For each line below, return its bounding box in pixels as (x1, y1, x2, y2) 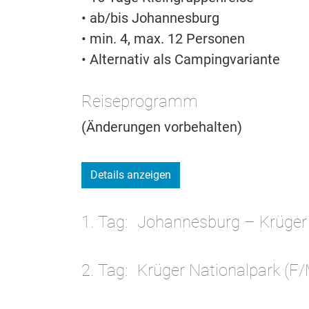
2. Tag (81, 261, 125, 281)
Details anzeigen (90, 168, 171, 182)
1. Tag (81, 212, 125, 232)
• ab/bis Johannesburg (81, 10, 219, 27)
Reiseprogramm (81, 92, 198, 112)
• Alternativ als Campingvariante (81, 51, 280, 68)
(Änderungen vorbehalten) (81, 119, 242, 136)
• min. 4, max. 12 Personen (81, 30, 245, 48)
